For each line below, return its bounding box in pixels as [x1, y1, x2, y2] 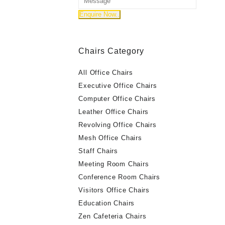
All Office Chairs [78, 68, 134, 76]
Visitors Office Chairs [78, 186, 150, 194]
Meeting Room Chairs [78, 160, 149, 168]
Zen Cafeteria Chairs [78, 212, 147, 220]
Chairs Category [78, 46, 145, 55]
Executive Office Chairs [78, 81, 157, 89]
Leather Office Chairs [78, 107, 149, 116]
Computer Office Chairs [78, 94, 156, 102]
